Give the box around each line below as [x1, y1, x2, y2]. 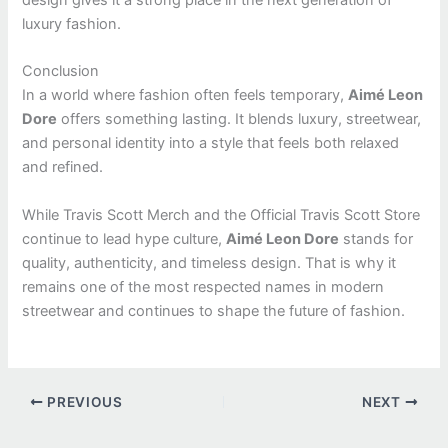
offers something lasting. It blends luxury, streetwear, [57, 110, 422, 129]
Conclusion [22, 62, 100, 81]
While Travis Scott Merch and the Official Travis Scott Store [22, 205, 421, 224]
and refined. [22, 158, 104, 177]
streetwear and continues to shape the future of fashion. [22, 301, 406, 320]
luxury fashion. [22, 15, 122, 34]
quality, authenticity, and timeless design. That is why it [22, 253, 397, 272]
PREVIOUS [43, 393, 123, 410]
